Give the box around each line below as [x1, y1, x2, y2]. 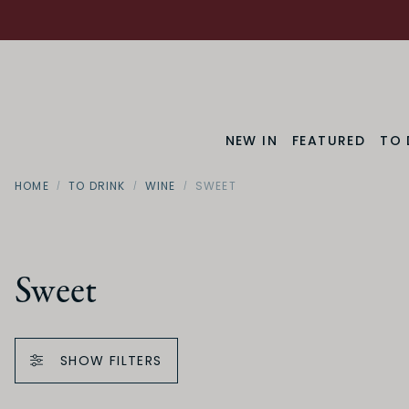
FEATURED [292, 131, 366, 150]
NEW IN [225, 131, 278, 150]
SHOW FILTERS [59, 351, 163, 371]
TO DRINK [68, 177, 126, 194]
